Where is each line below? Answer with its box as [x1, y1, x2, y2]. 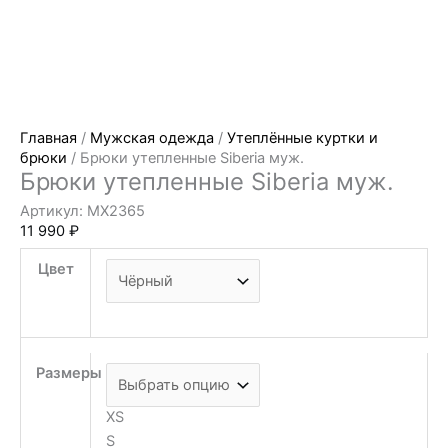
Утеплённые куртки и [227, 128, 378, 147]
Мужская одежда [90, 128, 214, 147]
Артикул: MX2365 [20, 201, 145, 220]
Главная [20, 128, 77, 147]
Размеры [35, 363, 102, 382]
